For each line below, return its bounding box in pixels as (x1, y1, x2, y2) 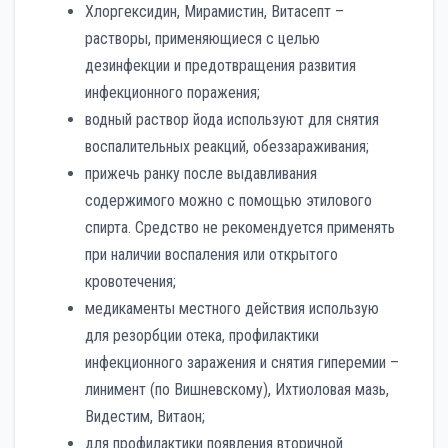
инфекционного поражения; (85, 83, 260, 103)
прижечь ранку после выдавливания (85, 164, 317, 184)
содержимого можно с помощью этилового (85, 191, 372, 211)
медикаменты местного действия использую (85, 299, 379, 319)
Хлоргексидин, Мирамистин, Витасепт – (85, 2, 344, 22)
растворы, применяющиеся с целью (85, 29, 320, 49)
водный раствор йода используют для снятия (85, 110, 379, 130)
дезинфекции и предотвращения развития (85, 56, 356, 76)
